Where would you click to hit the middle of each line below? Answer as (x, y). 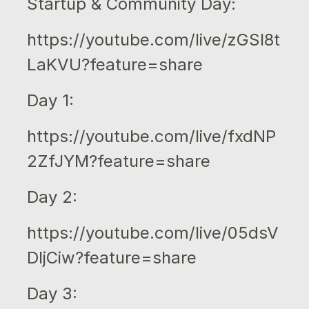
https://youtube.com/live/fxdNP (151, 136)
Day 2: (52, 197)
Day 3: (52, 293)
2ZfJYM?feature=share (118, 161)
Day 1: (50, 100)
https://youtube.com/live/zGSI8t (153, 39)
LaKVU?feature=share (114, 64)
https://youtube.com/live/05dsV (152, 232)
